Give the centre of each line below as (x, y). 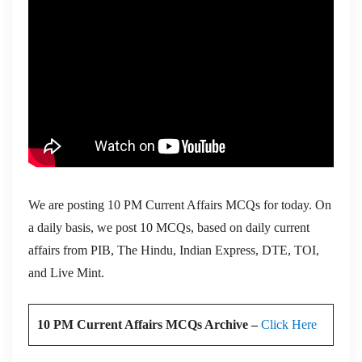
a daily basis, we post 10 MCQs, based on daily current (169, 227)
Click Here (289, 324)
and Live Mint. (66, 272)
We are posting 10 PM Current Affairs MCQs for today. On (180, 204)
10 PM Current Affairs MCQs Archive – (149, 324)
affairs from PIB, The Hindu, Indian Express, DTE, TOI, (174, 250)
